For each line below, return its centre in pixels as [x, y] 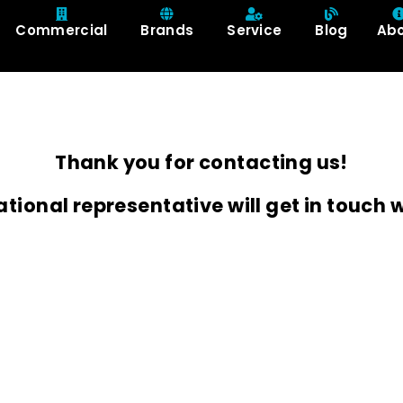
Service [255, 30]
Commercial [62, 30]
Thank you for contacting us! [201, 162]
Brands [167, 30]
